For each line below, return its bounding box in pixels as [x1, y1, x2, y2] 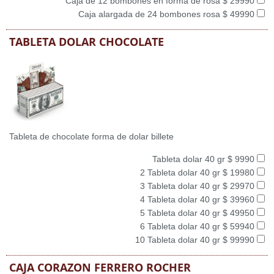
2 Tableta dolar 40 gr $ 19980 [140, 168, 257, 177]
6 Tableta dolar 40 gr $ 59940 [140, 221, 257, 231]
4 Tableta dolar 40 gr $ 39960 [140, 194, 257, 204]
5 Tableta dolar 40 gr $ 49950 [140, 208, 257, 218]
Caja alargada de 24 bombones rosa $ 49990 [78, 9, 257, 19]
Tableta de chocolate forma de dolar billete [9, 131, 174, 141]
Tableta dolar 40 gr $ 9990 [152, 154, 257, 164]
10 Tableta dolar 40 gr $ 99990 [135, 235, 257, 245]
